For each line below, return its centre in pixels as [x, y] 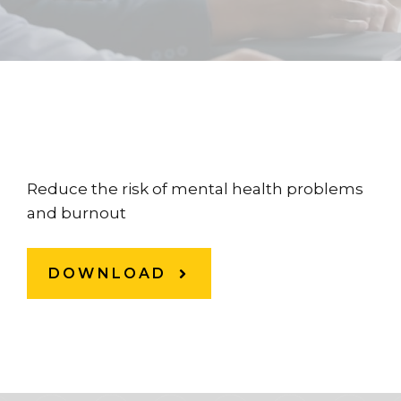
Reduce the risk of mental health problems [195, 189]
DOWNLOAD [108, 273]
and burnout [77, 213]
